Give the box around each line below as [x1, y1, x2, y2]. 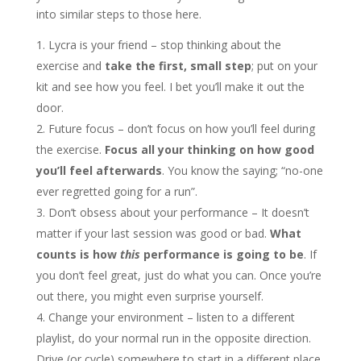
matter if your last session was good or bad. [35, 226, 270, 241]
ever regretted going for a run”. [35, 184, 197, 199]
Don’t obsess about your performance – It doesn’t [48, 205, 309, 220]
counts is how [35, 247, 120, 262]
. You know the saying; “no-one [161, 163, 323, 178]
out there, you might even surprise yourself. [35, 288, 263, 304]
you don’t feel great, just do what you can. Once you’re [35, 268, 322, 283]
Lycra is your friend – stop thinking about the [48, 37, 281, 52]
